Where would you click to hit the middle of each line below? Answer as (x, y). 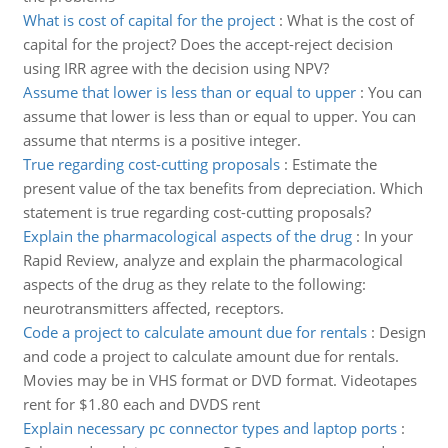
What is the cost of (350, 20)
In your (388, 236)
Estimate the (334, 164)
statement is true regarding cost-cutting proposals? (196, 212)
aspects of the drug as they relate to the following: (194, 284)
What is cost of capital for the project (148, 20)
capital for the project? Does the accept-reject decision (207, 44)
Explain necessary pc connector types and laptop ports (209, 428)
